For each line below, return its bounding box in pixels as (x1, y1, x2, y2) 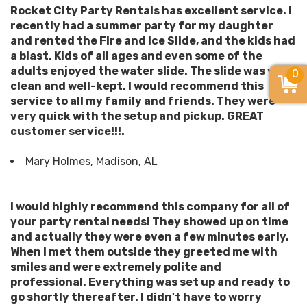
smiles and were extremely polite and (10, 260, 221, 274)
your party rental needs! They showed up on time (10, 215, 288, 229)
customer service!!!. (10, 125, 125, 138)
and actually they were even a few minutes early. (10, 230, 289, 244)
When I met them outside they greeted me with (10, 245, 278, 259)
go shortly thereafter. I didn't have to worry (10, 291, 262, 304)
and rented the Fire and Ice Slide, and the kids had (10, 34, 295, 48)
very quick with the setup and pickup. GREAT (10, 110, 264, 123)
